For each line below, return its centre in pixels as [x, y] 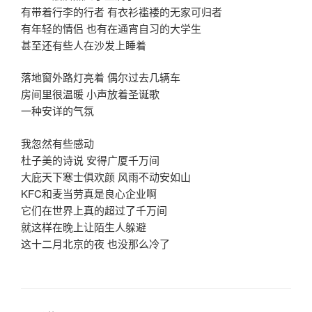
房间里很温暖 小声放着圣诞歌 [90, 94]
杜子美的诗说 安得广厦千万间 [90, 159]
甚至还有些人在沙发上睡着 [84, 45]
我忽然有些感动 [57, 143]
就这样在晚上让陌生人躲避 [84, 226]
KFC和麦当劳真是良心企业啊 [89, 193]
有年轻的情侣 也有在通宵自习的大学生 [111, 28]
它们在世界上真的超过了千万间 [94, 210]
